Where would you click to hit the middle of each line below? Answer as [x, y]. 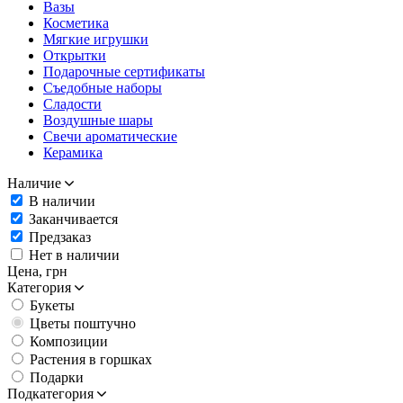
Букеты [52, 305]
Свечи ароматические [110, 136]
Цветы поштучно [83, 323]
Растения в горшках [91, 359]
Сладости [72, 103]
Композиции [69, 341]
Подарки [57, 377]
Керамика [73, 152]
